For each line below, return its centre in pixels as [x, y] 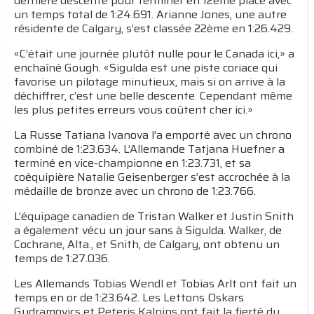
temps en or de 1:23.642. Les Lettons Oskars [129, 298]
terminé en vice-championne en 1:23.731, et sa [132, 163]
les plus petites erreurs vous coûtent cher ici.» [134, 110]
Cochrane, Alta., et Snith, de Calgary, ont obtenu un [147, 244]
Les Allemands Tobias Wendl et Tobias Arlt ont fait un [155, 284]
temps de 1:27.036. [62, 258]
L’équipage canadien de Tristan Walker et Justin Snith [154, 216]
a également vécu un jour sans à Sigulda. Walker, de [148, 230]
